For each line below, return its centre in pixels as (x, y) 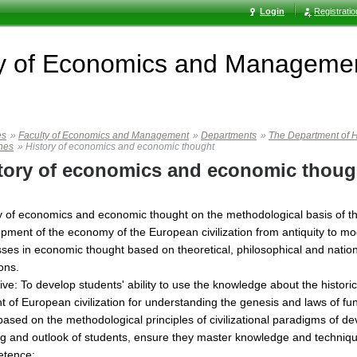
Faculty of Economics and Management (104, 135)
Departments (229, 135)
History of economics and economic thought (120, 147)
